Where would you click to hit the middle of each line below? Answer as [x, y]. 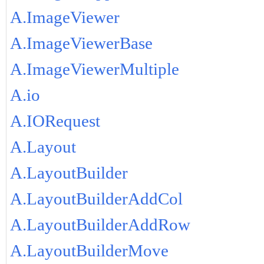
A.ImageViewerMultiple [94, 69]
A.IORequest [55, 121]
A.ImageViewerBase [81, 43]
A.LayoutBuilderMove [89, 251]
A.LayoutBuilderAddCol [96, 199]
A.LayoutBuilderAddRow [100, 225]
